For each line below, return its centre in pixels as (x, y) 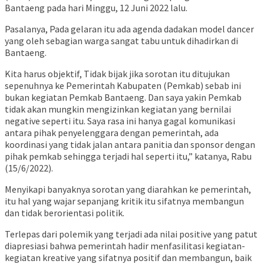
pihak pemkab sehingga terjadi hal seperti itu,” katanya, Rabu (128, 156)
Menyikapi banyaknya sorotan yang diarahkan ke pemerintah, (128, 189)
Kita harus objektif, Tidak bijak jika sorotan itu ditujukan (117, 74)
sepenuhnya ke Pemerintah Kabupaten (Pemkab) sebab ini (123, 86)
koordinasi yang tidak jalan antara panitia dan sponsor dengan (130, 145)
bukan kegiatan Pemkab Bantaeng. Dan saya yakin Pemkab (123, 98)
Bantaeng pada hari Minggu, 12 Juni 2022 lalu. (96, 8)
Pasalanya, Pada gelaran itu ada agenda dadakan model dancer (129, 29)
